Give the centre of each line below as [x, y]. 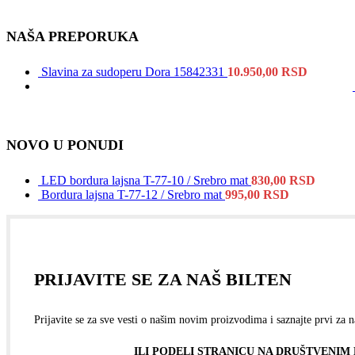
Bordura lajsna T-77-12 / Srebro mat [133, 195]
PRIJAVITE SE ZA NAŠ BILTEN [163, 280]
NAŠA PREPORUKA [73, 37]
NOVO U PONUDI [65, 145]
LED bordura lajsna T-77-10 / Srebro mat [146, 181]
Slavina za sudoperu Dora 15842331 [134, 72]
